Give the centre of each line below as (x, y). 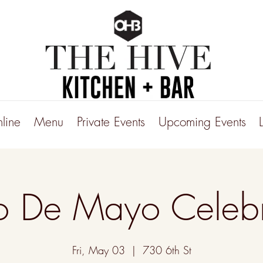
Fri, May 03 (98, 250)
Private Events (111, 122)
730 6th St (167, 250)
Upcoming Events (202, 122)
